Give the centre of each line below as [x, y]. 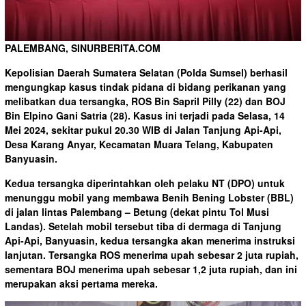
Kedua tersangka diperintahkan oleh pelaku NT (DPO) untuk [145, 183]
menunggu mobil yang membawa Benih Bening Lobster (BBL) [149, 197]
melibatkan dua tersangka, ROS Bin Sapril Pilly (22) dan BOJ [145, 101]
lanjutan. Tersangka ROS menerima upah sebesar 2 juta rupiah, [152, 254]
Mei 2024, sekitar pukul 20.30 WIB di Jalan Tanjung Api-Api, [143, 129]
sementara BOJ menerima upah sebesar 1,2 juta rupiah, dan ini [151, 269]
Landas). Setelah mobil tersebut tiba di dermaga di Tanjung [143, 226]
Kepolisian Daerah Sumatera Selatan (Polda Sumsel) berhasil [146, 72]
